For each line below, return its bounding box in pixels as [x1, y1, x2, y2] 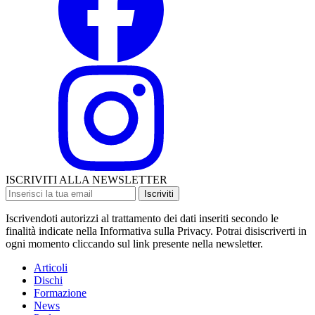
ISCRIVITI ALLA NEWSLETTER [6, 173, 167, 186]
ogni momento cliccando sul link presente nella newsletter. [6, 237, 263, 250]
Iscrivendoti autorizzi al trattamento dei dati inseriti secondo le [6, 212, 278, 224]
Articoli [34, 261, 67, 274]
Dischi [34, 274, 63, 286]
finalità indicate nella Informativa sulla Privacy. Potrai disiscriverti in [6, 224, 307, 237]
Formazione [34, 286, 86, 299]
